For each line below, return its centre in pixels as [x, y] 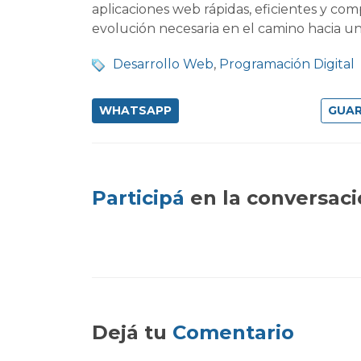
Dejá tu [132, 333]
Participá [138, 198]
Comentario [233, 333]
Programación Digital [287, 64]
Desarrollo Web [163, 64]
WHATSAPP [135, 111]
